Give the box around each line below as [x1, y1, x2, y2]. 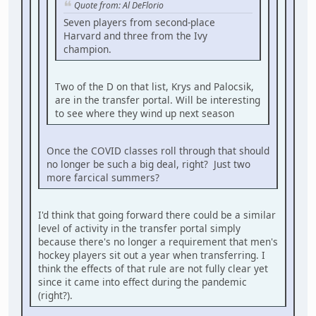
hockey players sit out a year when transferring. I [38, 248, 265, 262]
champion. [63, 42, 111, 56]
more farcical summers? [47, 170, 159, 184]
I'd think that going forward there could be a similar [38, 207, 276, 221]
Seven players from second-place [63, 15, 215, 29]
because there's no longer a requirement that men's [38, 234, 278, 248]
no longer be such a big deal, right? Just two [47, 157, 250, 171]
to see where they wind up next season [55, 106, 234, 120]
